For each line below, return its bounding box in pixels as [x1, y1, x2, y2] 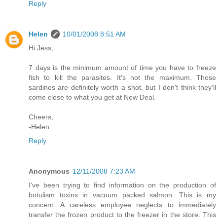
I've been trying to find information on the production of [29, 181, 216, 189]
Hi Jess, [29, 43, 53, 52]
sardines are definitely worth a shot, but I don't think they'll [29, 83, 216, 91]
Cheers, [29, 112, 53, 121]
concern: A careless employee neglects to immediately [29, 200, 216, 209]
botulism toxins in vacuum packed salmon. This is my [29, 190, 216, 199]
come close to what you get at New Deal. [29, 93, 156, 101]
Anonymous [29, 167, 70, 175]
